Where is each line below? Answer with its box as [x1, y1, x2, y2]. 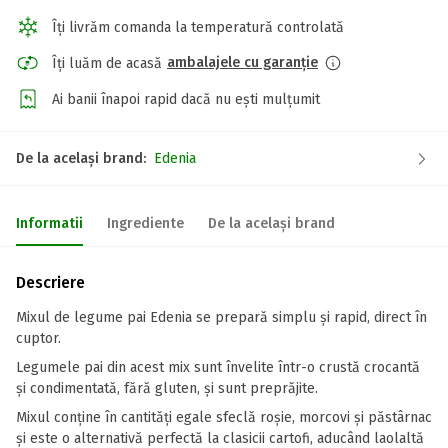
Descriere [16, 273, 85, 292]
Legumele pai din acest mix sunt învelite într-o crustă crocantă [16, 359, 420, 376]
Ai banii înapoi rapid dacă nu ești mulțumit [52, 90, 320, 108]
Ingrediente [107, 215, 184, 232]
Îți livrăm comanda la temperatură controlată [52, 18, 344, 36]
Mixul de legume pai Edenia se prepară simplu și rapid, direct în [16, 309, 427, 326]
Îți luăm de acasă [52, 54, 162, 72]
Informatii [16, 215, 83, 232]
